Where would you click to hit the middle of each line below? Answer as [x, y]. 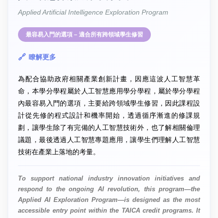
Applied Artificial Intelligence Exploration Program [93, 12]
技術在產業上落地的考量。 [59, 152]
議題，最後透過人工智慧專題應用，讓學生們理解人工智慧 [109, 139]
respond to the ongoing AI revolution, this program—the [109, 189]
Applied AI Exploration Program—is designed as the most [109, 200]
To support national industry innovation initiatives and [109, 178]
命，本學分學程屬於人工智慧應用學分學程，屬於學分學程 [109, 91]
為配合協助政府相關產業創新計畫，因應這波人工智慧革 [109, 79]
